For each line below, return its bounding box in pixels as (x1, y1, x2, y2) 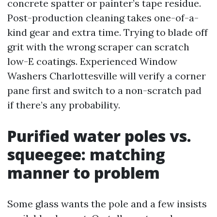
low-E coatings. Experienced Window (7, 55, 177, 67)
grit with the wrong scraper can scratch (7, 41, 189, 53)
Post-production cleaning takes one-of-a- (7, 12, 199, 24)
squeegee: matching (7, 144, 165, 165)
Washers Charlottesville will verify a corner (7, 70, 206, 82)
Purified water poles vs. (7, 125, 191, 146)
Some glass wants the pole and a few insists (7, 198, 207, 210)
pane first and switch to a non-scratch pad (7, 84, 201, 96)
